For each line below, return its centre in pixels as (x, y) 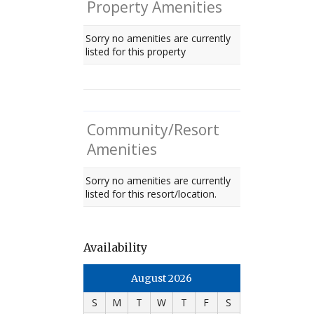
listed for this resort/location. (151, 194)
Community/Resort (153, 130)
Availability (115, 248)
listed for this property (136, 52)
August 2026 (161, 279)
